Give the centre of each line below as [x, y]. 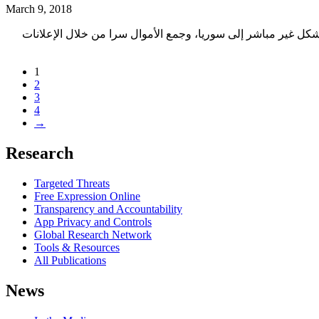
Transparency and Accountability [108, 209]
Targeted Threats [72, 184]
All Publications [70, 261]
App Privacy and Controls [93, 222]
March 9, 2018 [39, 9]
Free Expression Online [87, 197]
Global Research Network [93, 235]
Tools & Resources [77, 248]
